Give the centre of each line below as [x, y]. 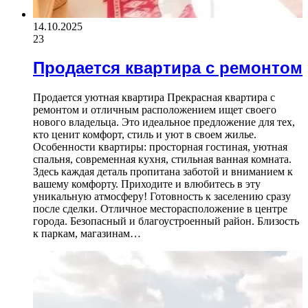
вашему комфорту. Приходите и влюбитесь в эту [147, 184]
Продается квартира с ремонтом [168, 68]
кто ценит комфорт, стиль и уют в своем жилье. [145, 135]
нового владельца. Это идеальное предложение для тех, [164, 122]
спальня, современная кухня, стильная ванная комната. [162, 159]
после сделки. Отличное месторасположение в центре [160, 209]
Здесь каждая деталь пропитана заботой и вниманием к [163, 172]
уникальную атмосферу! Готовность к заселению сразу [162, 197]
